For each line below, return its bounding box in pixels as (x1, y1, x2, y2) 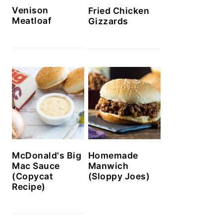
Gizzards (88, 15, 128, 26)
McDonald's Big (12, 150, 81, 161)
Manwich (88, 160, 129, 171)
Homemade (88, 150, 138, 161)
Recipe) (12, 181, 46, 192)
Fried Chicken (88, 5, 150, 16)
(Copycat (12, 170, 53, 181)
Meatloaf (12, 15, 52, 26)
